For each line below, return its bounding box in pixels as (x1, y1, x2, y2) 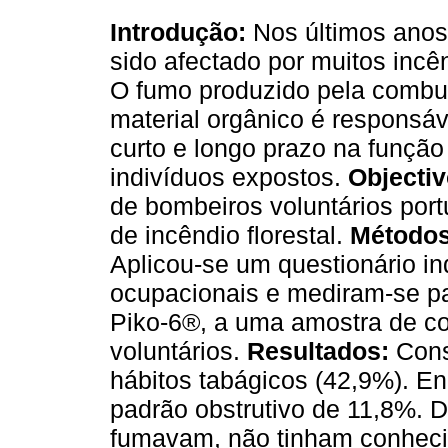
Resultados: (247, 337, 389, 366)
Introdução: (110, 18, 246, 47)
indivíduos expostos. (110, 163, 348, 192)
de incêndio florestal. (110, 221, 350, 250)
